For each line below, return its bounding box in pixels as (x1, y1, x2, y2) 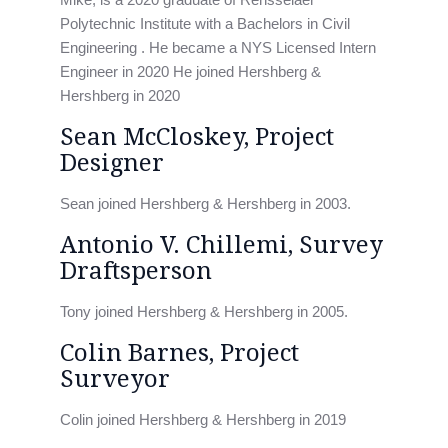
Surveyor (60, 365, 170, 393)
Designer (60, 149, 164, 177)
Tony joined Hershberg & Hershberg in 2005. (60, 303, 348, 320)
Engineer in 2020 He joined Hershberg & (60, 63, 321, 80)
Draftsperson (60, 257, 212, 285)
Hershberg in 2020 (60, 87, 180, 104)
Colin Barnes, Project (60, 339, 299, 367)
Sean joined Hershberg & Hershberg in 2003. (60, 195, 351, 212)
